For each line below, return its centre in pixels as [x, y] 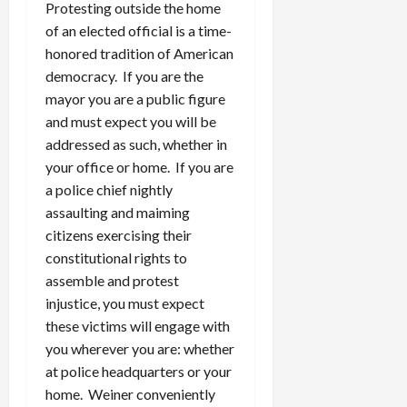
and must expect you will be [131, 122]
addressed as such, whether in [136, 144]
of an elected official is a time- [139, 31]
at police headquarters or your [139, 372]
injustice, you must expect [125, 303]
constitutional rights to [116, 258]
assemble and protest [112, 281]
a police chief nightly [109, 190]
